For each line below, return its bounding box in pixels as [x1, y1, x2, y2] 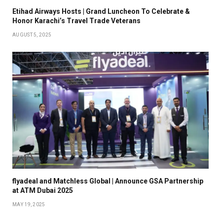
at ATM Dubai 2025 [12, 186, 73, 194]
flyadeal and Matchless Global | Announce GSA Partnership [12, 177, 203, 185]
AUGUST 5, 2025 [12, 32, 52, 37]
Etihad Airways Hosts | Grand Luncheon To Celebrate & [12, 7, 190, 15]
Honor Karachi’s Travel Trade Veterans [12, 16, 141, 25]
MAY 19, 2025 [12, 201, 45, 207]
